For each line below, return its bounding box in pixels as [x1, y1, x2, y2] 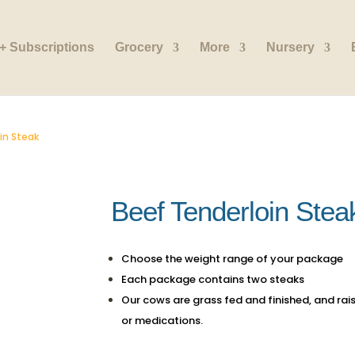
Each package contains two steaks [121, 271, 317, 287]
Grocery [115, 40, 163, 54]
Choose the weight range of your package [121, 250, 346, 266]
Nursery [266, 40, 315, 54]
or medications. [121, 312, 208, 328]
